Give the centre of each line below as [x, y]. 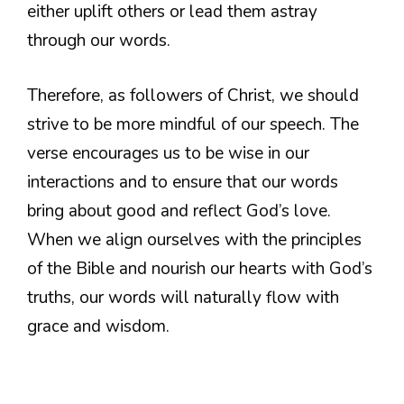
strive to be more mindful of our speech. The [193, 124]
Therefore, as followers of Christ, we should [193, 95]
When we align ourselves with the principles [194, 239]
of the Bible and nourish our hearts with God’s [200, 268]
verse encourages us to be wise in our [168, 153]
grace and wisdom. [98, 326]
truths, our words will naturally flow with [183, 297]
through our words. [99, 41]
